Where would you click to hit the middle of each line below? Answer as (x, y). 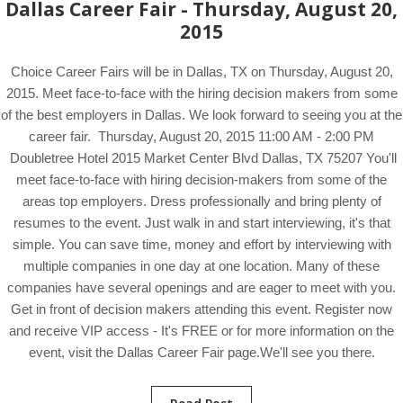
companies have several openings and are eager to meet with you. (201, 287)
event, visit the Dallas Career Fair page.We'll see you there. (201, 352)
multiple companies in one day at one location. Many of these (201, 266)
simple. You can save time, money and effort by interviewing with (201, 244)
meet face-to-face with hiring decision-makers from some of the (201, 179)
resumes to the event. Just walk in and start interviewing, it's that (201, 223)
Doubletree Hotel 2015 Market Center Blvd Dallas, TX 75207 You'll (201, 158)
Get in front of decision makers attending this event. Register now (201, 309)
